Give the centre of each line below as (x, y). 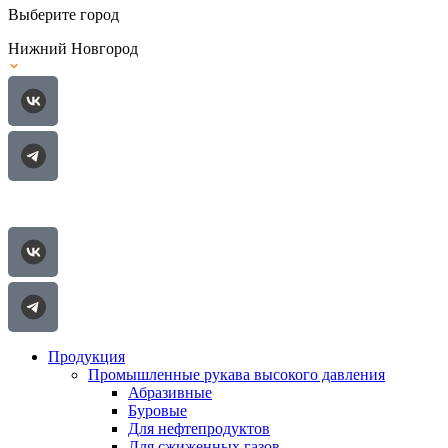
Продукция (86, 356)
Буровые (157, 410)
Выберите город (63, 14)
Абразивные (170, 392)
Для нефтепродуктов (199, 428)
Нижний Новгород (73, 48)
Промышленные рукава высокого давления (236, 374)
